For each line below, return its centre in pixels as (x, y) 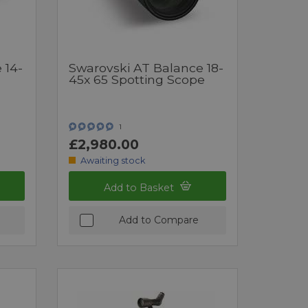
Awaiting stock (112, 160)
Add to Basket (141, 187)
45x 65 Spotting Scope (137, 79)
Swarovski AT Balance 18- (146, 67)
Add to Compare (158, 220)
